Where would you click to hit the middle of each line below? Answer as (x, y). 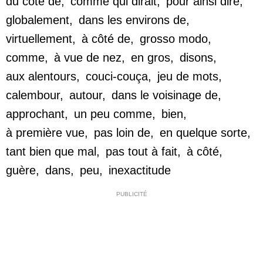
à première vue (45, 132)
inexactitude (140, 170)
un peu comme (113, 114)
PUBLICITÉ (131, 194)
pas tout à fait (141, 151)
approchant (35, 114)
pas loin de (122, 132)
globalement (38, 20)
